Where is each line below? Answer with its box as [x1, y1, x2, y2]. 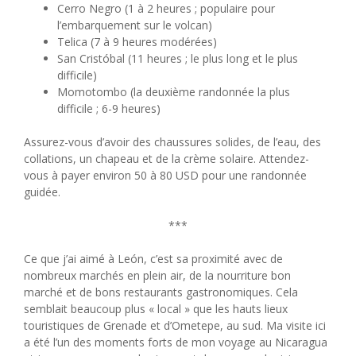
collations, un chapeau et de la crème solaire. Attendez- [24, 151, 309, 167]
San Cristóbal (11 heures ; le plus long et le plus [57, 51, 298, 67]
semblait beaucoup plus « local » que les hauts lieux [24, 301, 288, 317]
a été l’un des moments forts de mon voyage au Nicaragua [24, 335, 327, 350]
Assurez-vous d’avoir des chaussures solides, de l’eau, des [24, 134, 321, 150]
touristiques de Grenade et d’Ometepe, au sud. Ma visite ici [24, 318, 326, 334]
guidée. [24, 184, 60, 200]
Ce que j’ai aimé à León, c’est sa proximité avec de [24, 251, 283, 267]
